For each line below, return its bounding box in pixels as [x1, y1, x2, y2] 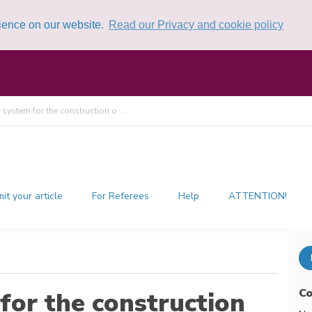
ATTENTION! [228, 189, 288, 203]
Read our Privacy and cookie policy [108, 18, 283, 31]
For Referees [92, 189, 150, 203]
